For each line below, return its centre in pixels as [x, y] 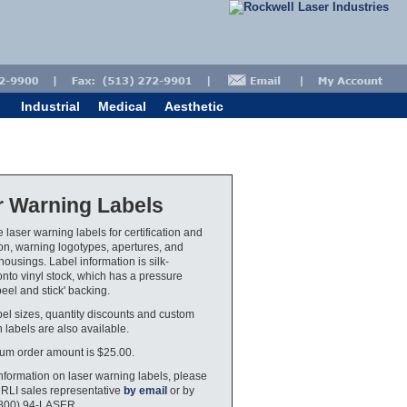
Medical [122, 106]
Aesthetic [194, 106]
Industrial [50, 106]
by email [145, 390]
